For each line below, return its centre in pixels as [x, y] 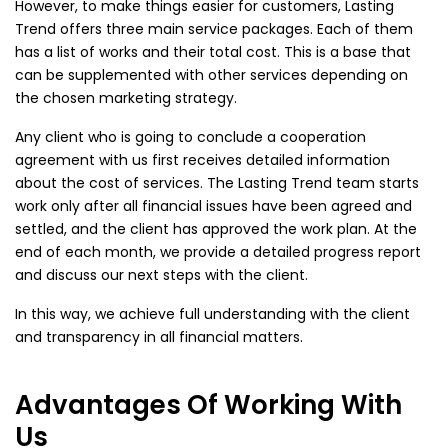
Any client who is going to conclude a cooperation [190, 137]
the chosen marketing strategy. [126, 98]
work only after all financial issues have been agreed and [213, 206]
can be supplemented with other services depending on [211, 75]
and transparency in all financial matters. [159, 337]
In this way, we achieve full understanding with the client [212, 314]
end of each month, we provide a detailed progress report [218, 252]
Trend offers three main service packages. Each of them [214, 29]
